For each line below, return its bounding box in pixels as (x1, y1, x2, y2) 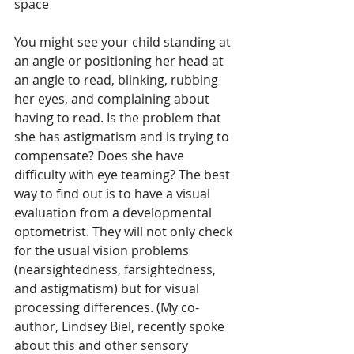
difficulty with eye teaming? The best (14, 166, 233, 183)
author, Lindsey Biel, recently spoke (14, 318, 228, 335)
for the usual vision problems (14, 242, 192, 259)
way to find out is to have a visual (14, 185, 213, 202)
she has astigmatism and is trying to (14, 128, 232, 145)
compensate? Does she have (14, 147, 187, 164)
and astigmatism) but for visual (14, 280, 202, 297)
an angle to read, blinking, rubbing (14, 71, 221, 88)
